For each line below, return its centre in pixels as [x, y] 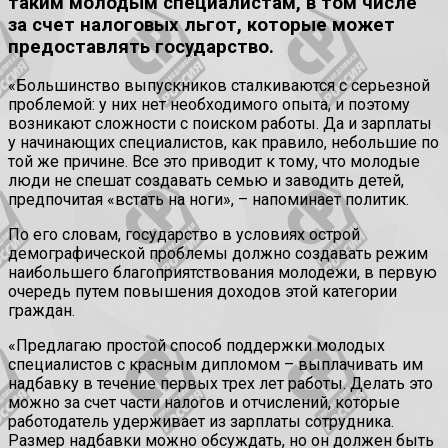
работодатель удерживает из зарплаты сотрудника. [201, 422]
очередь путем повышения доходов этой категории [202, 292]
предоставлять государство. [141, 46]
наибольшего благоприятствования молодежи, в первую [222, 273]
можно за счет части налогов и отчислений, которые [204, 403]
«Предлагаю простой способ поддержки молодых [196, 346]
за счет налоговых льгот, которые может [201, 24]
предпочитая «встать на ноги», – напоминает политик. [208, 200]
